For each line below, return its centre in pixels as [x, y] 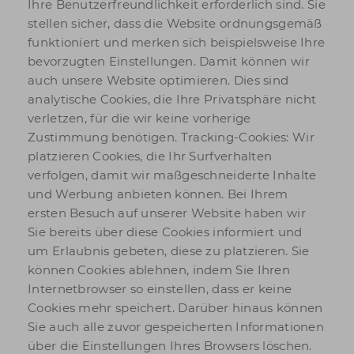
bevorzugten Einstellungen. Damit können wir [169, 61]
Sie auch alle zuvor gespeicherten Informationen [176, 327]
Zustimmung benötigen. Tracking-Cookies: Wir [171, 137]
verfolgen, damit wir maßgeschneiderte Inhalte [172, 175]
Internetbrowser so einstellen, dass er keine [160, 289]
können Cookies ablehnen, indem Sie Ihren [159, 270]
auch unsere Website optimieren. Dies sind [158, 80]
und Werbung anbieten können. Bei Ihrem [158, 194]
